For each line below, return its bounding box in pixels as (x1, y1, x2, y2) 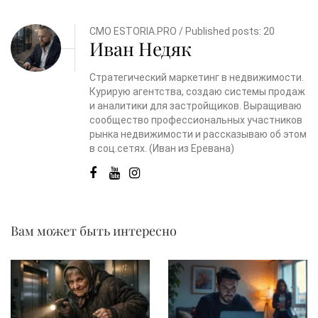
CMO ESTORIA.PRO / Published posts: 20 (89, 26, 275, 38)
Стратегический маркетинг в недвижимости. (89, 72, 305, 84)
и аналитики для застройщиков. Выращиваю (89, 100, 302, 112)
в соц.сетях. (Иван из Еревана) (89, 143, 235, 155)
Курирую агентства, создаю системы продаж (89, 86, 306, 98)
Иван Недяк (89, 36, 192, 62)
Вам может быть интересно (11, 222, 177, 240)
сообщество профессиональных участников (89, 114, 303, 126)
